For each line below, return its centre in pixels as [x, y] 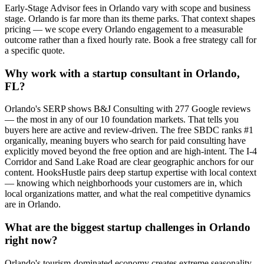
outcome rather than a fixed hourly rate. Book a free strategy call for [131, 40]
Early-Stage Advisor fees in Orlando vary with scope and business [128, 8]
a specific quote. [35, 50]
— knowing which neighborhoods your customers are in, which [123, 183]
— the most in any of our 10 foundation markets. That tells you [122, 120]
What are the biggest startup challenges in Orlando [128, 227]
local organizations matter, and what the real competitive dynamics [128, 194]
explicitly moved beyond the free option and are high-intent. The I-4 [131, 151]
